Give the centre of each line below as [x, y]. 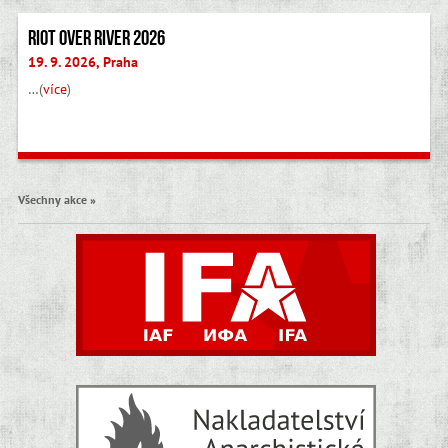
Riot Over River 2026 [96, 37]
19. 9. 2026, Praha [82, 61]
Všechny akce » [56, 199]
